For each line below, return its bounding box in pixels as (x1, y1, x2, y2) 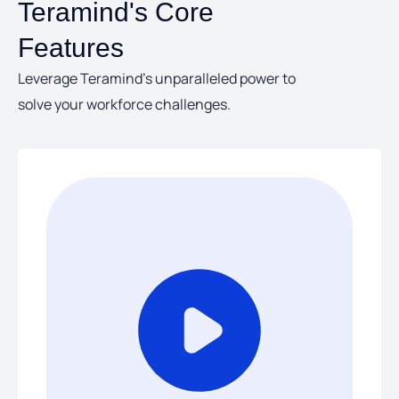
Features (18, 33, 124, 63)
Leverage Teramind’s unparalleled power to (18, 69, 296, 89)
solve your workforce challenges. (18, 94, 231, 115)
